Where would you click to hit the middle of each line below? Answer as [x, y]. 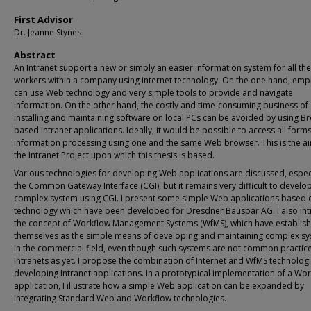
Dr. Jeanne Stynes [48, 32]
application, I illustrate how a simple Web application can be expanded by [159, 286]
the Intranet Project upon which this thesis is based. [114, 155]
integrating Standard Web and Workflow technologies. [120, 298]
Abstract [35, 55]
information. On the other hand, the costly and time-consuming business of [161, 105]
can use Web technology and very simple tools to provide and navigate [153, 93]
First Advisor [43, 19]
